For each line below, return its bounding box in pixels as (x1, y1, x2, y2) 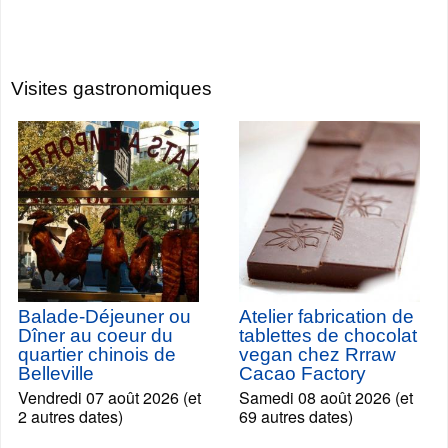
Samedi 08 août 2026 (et (239, 385, 413, 409)
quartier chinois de (18, 343, 176, 365)
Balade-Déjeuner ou (18, 305, 191, 327)
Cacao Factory (239, 362, 366, 384)
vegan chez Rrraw (239, 343, 396, 365)
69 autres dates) (239, 404, 353, 428)
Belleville (18, 362, 94, 384)
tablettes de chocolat (239, 324, 417, 346)
